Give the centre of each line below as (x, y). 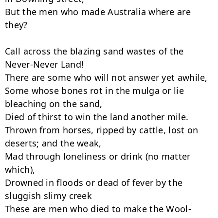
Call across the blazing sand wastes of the (94, 51)
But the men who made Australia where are (98, 12)
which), (20, 169)
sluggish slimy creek (49, 196)
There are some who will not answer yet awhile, (106, 77)
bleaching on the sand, (54, 104)
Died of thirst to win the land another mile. (97, 117)
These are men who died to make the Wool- (98, 209)
